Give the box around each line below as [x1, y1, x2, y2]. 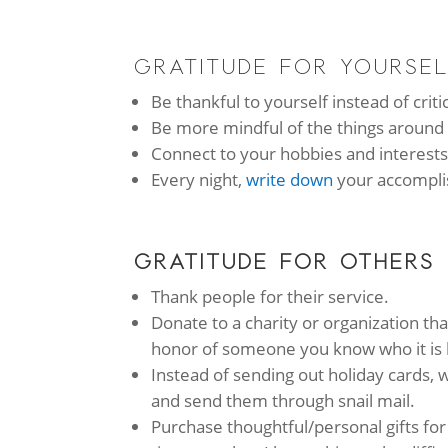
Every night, [151, 168, 247, 192]
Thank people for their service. [151, 285, 390, 309]
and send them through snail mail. [151, 389, 420, 413]
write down [246, 168, 334, 192]
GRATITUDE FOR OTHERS [134, 249, 436, 275]
